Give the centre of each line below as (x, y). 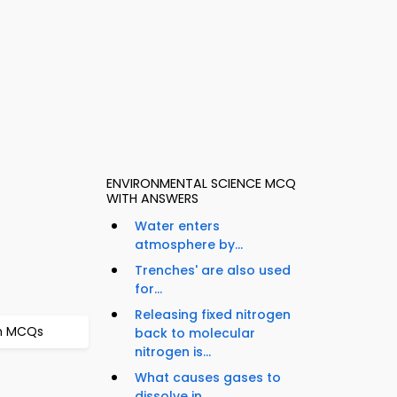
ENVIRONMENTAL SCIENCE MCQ (201, 184)
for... (148, 289)
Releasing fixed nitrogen (213, 315)
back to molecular (195, 334)
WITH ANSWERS (152, 199)
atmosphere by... (189, 245)
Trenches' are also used (213, 271)
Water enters (177, 226)
